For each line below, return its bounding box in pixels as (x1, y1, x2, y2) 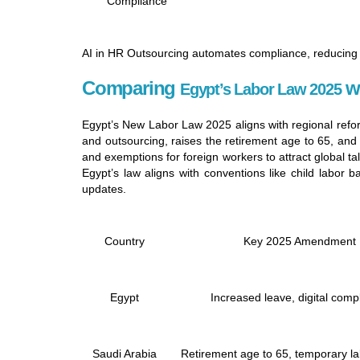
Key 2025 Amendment (243, 235, 356, 248)
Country (104, 235, 145, 248)
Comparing (82, 77, 180, 100)
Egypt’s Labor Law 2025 (180, 80, 342, 99)
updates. (82, 182, 126, 196)
